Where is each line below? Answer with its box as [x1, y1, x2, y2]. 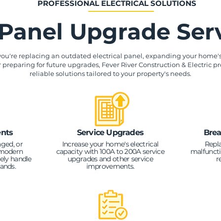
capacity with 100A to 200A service [56, 147, 165, 156]
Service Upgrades [76, 128, 144, 137]
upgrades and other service [68, 154, 153, 163]
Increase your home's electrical [62, 140, 159, 148]
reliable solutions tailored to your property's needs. [29, 70, 191, 77]
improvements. [86, 162, 135, 171]
